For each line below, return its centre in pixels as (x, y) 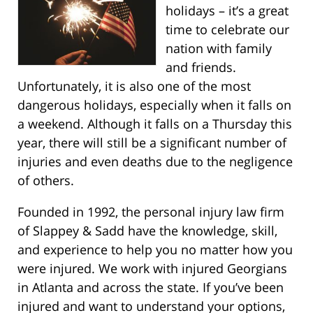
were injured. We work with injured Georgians (152, 269)
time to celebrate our (227, 30)
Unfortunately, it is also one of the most (134, 86)
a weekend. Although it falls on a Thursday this (155, 124)
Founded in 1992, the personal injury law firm (151, 212)
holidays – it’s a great (227, 11)
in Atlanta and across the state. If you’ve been (151, 287)
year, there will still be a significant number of (152, 143)
